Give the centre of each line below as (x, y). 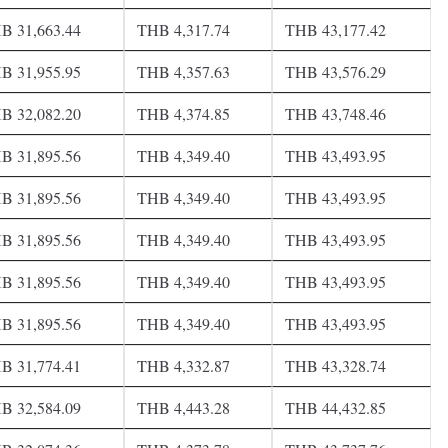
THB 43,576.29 (335, 71)
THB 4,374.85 (183, 113)
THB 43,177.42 (335, 29)
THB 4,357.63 (183, 71)
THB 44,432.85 (335, 407)
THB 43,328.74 (335, 365)
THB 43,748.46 (335, 113)
